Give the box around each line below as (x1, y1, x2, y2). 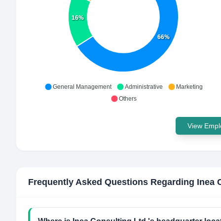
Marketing (176, 83, 203, 90)
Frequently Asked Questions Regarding (28, 177, 197, 187)
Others (118, 95, 137, 102)
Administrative (124, 83, 163, 90)
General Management (52, 83, 111, 90)
